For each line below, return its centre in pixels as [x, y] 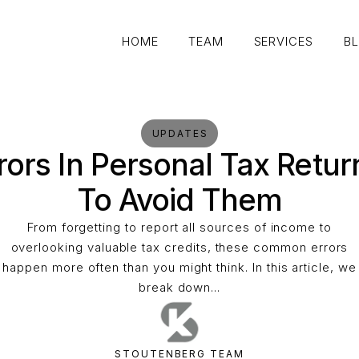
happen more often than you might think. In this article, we [179, 268]
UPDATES [180, 134]
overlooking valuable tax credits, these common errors [179, 248]
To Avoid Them [179, 200]
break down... [179, 288]
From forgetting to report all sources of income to [179, 228]
